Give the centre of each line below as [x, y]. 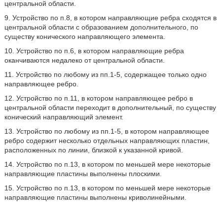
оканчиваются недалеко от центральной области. [84, 60]
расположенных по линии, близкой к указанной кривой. [93, 150]
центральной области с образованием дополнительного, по [101, 27]
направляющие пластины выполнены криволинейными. [95, 197]
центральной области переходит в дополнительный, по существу [110, 108]
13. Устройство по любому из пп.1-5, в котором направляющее [107, 131]
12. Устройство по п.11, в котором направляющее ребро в [98, 98]
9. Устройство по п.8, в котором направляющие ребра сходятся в [110, 18]
